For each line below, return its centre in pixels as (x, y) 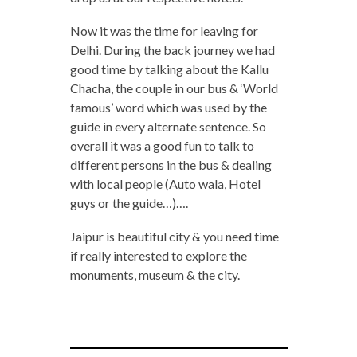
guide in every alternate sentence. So (168, 127)
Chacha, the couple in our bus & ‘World (174, 88)
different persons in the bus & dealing (171, 165)
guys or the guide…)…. (129, 203)
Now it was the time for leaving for (164, 31)
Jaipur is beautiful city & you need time (174, 237)
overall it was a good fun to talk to (162, 146)
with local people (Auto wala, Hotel (165, 184)
